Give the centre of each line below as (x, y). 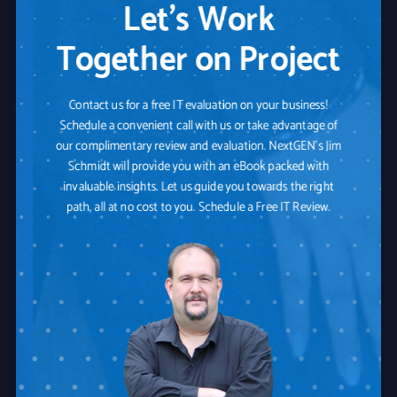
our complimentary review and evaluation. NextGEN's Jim (198, 146)
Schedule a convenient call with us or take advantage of (198, 125)
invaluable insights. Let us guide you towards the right (198, 187)
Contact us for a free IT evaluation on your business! (198, 105)
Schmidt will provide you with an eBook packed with (198, 166)
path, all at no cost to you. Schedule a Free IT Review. (198, 207)
